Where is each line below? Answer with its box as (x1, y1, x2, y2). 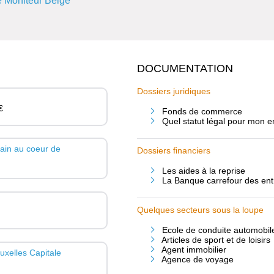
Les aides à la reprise (161, 165, 245, 176)
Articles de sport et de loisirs (161, 234, 270, 245)
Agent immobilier (161, 244, 226, 254)
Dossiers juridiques (136, 86, 210, 97)
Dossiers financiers (136, 146, 210, 156)
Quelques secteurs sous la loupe (136, 204, 264, 215)
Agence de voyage (161, 254, 234, 264)
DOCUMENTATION (136, 62, 233, 75)
